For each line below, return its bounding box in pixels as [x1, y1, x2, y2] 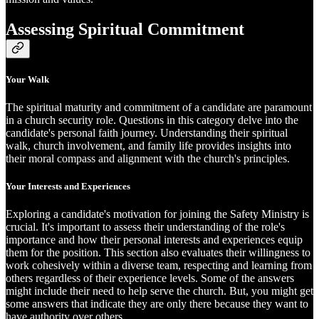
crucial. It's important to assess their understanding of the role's [6, 221, 285, 234]
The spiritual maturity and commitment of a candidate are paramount [6, 100, 312, 113]
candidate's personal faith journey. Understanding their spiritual [6, 126, 288, 139]
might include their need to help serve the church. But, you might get [6, 285, 313, 298]
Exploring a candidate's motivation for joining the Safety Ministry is [6, 208, 309, 221]
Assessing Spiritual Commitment [6, 19, 244, 38]
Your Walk [6, 73, 49, 85]
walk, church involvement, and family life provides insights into [6, 139, 291, 152]
